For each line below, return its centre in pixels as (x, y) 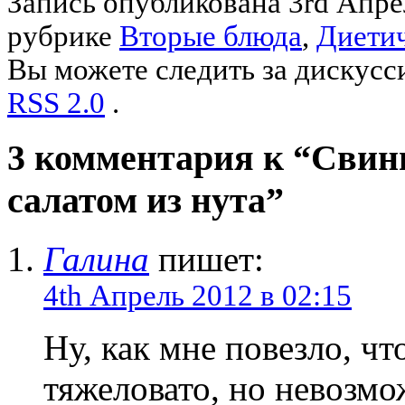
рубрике (63, 36)
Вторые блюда (211, 36)
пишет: (207, 259)
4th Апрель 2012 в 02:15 (198, 296)
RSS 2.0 (56, 103)
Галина (96, 259)
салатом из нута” (146, 201)
